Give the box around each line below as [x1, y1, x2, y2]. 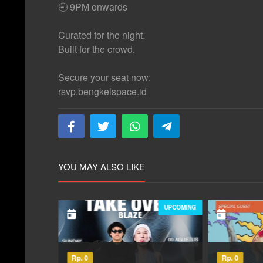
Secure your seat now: [58, 70, 151, 85]
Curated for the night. [58, 28, 145, 42]
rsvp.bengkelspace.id [58, 85, 147, 99]
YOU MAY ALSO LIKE [58, 160, 145, 173]
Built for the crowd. [58, 42, 135, 56]
